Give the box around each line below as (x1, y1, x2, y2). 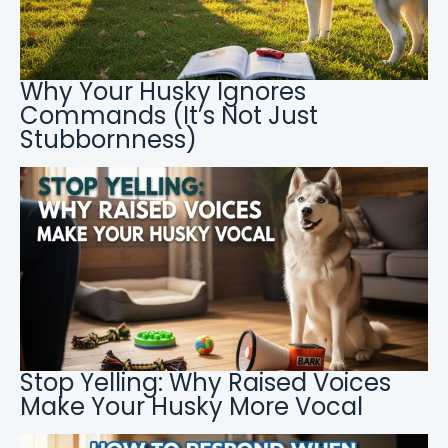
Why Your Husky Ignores (20, 75, 306, 109)
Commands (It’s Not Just (20, 99, 318, 133)
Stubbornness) (20, 123, 197, 157)
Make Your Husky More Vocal (20, 390, 363, 424)
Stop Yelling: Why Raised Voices (20, 366, 391, 400)
